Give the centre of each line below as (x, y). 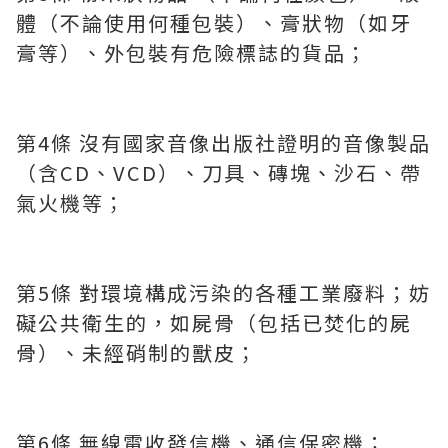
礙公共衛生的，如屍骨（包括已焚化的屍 (214, 323)
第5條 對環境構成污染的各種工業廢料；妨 (223, 293)
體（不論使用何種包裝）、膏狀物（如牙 (214, 23)
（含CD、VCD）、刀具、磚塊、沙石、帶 (219, 173)
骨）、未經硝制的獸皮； (137, 353)
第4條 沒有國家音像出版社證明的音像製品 (223, 143)
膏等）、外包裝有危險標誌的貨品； (192, 53)
